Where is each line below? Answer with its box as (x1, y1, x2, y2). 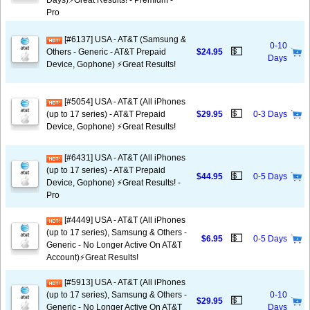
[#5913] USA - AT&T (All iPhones (62, 277, 185, 287)
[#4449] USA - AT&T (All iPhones (62, 215, 185, 225)
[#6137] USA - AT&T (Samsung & (62, 35, 186, 44)
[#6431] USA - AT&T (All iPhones (62, 153, 185, 163)
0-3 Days (253, 109, 287, 119)
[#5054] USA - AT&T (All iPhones (62, 97, 185, 107)
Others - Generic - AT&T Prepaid (46, 47, 166, 57)
